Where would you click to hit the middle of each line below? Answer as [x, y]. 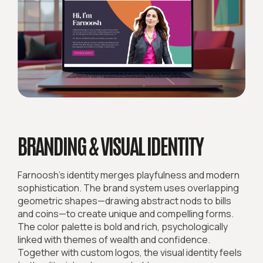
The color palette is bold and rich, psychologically [123, 227]
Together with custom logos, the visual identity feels [130, 253]
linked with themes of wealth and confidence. [114, 240]
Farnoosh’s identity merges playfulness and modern [129, 175]
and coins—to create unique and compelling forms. [126, 214]
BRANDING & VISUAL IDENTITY [110, 145]
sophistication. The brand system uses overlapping [128, 188]
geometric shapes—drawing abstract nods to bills [124, 201]
